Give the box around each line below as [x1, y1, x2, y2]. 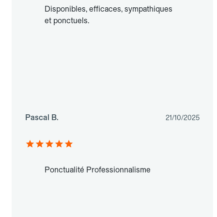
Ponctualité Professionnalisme [45, 165, 151, 175]
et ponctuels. [45, 16, 89, 26]
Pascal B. [25, 113, 59, 123]
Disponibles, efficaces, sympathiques [45, 4, 172, 14]
